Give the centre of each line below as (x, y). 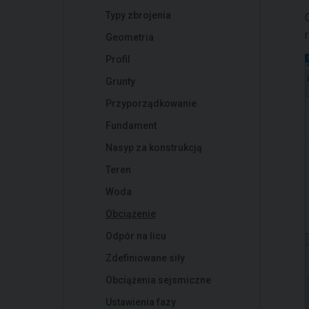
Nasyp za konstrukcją (154, 148)
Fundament (131, 126)
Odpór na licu (136, 236)
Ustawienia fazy (141, 302)
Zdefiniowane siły (145, 258)
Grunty (120, 81)
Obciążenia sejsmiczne (158, 280)
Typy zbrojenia (138, 15)
